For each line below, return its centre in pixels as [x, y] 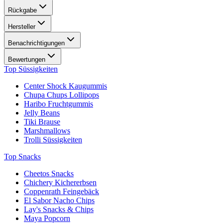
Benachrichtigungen [36, 43]
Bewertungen [27, 60]
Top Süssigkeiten [31, 69]
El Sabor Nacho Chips [59, 201]
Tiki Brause [42, 122]
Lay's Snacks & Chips [59, 210]
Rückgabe [22, 10]
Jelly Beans [42, 113]
